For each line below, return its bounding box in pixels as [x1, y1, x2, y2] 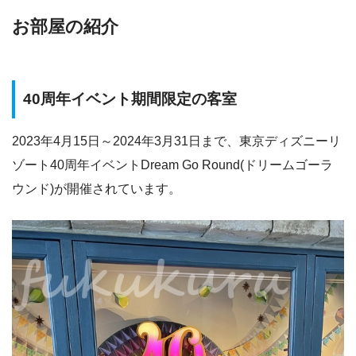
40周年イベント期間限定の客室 [23, 91, 237, 108]
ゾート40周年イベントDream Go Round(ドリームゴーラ [12, 157, 333, 172]
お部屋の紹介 [12, 17, 118, 37]
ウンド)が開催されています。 [12, 181, 181, 195]
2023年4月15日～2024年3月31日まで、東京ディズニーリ [12, 133, 341, 148]
